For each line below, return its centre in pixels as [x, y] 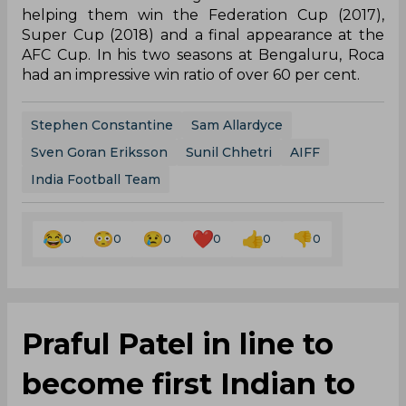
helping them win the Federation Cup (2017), [203, 14]
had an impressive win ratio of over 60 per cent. [191, 74]
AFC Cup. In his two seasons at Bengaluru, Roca [203, 54]
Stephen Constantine [102, 125]
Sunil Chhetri [229, 152]
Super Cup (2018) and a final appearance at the [203, 34]
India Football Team [96, 179]
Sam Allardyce [237, 125]
